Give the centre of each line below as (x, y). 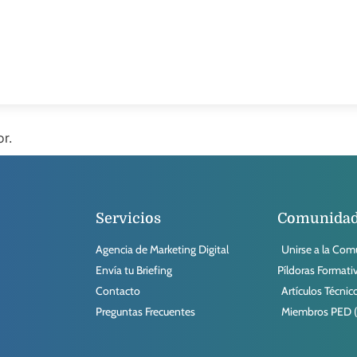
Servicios (128, 219)
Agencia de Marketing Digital (162, 250)
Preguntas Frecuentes (145, 312)
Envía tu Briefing (134, 271)
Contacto (118, 291)
